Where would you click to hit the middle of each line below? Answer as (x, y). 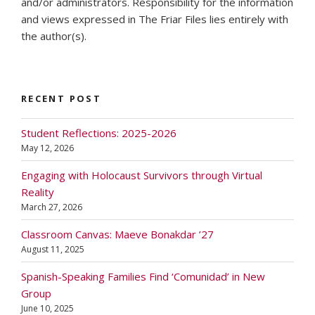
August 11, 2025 (53, 249)
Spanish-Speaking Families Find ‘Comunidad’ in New (143, 276)
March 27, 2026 (52, 207)
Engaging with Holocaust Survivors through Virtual (142, 175)
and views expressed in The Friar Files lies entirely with (155, 19)
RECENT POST (61, 98)
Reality (38, 192)
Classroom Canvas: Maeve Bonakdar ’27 (117, 234)
